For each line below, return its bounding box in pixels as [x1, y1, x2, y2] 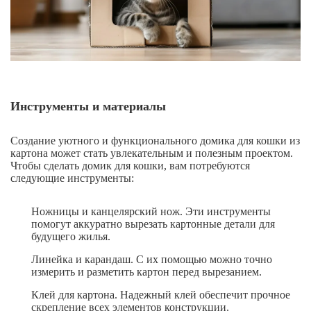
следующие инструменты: [10, 172, 134, 185]
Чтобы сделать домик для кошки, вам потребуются [10, 160, 250, 172]
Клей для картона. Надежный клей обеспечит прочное [31, 289, 290, 301]
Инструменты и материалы [10, 99, 166, 114]
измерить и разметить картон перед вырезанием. [31, 266, 262, 278]
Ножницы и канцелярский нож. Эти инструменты [31, 205, 271, 218]
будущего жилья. [31, 230, 110, 243]
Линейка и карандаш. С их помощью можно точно [31, 253, 272, 266]
